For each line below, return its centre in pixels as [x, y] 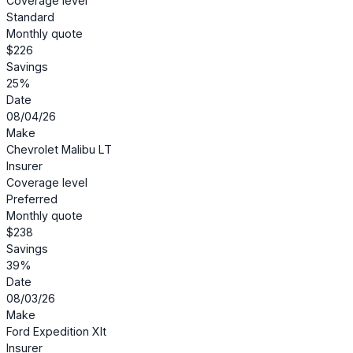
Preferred [32, 199]
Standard [30, 17]
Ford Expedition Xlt [56, 331]
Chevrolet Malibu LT [59, 149]
